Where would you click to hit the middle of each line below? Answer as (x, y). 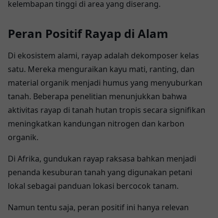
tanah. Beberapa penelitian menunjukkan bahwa (97, 96)
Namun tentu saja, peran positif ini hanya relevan (98, 207)
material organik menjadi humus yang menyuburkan (105, 82)
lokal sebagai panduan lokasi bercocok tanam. (93, 186)
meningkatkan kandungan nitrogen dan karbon (96, 123)
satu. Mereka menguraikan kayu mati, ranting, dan (101, 69)
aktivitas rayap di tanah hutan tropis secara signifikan (107, 110)
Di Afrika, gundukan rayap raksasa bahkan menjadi (102, 158)
